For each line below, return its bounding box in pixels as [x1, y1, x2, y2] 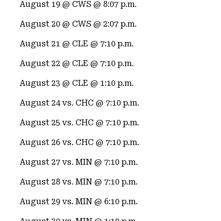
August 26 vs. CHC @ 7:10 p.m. [20, 138, 139, 147]
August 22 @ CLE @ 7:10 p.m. [20, 59, 134, 68]
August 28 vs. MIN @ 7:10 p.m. [20, 177, 138, 186]
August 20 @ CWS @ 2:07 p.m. [20, 19, 137, 29]
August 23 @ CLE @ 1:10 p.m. [20, 78, 134, 88]
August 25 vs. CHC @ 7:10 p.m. [20, 118, 139, 127]
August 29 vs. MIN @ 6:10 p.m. [20, 197, 138, 206]
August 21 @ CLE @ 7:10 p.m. [20, 39, 134, 48]
